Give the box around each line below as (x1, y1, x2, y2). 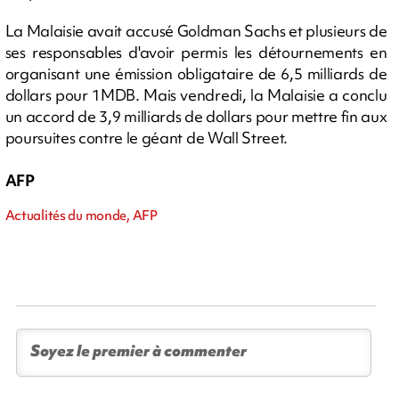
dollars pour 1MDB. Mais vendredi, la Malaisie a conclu (4, 85, 387, 106)
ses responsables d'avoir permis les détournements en (4, 42, 387, 63)
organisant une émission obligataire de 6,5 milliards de (4, 63, 387, 85)
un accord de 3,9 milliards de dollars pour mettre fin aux (4, 106, 387, 127)
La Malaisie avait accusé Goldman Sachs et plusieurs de (4, 20, 387, 42)
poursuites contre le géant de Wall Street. (4, 127, 289, 149)
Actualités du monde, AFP (4, 207, 158, 225)
